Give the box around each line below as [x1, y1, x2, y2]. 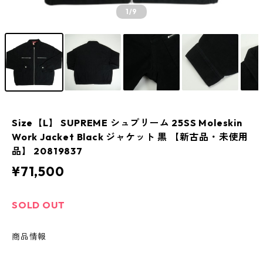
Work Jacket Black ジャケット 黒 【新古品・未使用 [12, 131, 249, 143]
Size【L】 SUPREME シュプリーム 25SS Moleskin [12, 117, 242, 129]
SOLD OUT [12, 199, 65, 211]
